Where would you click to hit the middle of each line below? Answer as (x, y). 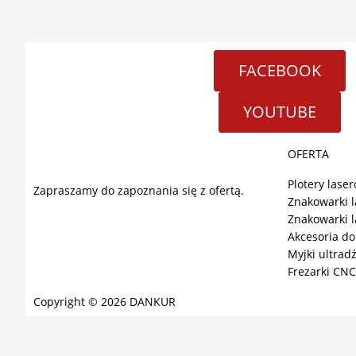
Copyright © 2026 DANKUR (104, 302)
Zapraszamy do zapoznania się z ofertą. (140, 190)
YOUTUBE (280, 112)
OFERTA (308, 154)
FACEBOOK (280, 70)
